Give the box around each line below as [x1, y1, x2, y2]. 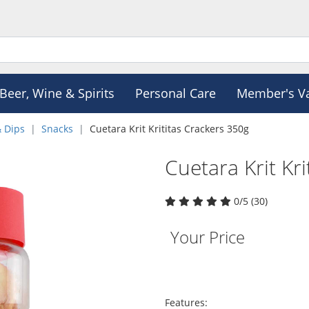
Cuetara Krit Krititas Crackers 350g [90, 122, 249, 135]
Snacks [41, 122, 73, 135]
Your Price [170, 226, 245, 248]
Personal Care [134, 85, 216, 101]
